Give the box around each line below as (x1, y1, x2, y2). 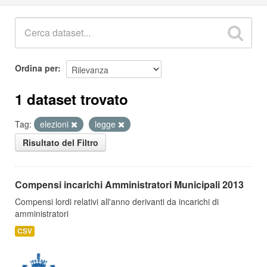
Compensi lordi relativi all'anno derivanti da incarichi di (15, 195, 219, 207)
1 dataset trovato (15, 89, 128, 109)
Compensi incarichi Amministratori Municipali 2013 (15, 178, 244, 191)
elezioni (40, 118, 71, 130)
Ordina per (15, 61, 58, 74)
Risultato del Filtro (23, 136, 98, 148)
